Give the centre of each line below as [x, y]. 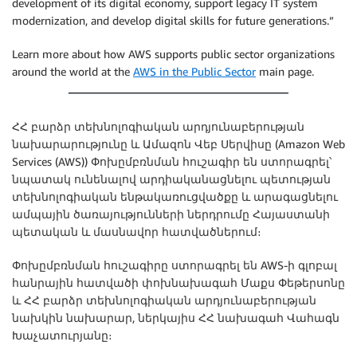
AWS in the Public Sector [194, 71]
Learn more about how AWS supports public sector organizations [173, 54]
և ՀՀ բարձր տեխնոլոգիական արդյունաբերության [164, 300]
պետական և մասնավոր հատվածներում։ [137, 231]
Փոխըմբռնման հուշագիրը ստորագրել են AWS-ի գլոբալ [175, 265]
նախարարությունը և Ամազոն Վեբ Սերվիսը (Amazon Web [178, 144]
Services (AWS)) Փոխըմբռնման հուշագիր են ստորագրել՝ [172, 161]
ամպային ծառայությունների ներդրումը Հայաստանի [171, 214]
